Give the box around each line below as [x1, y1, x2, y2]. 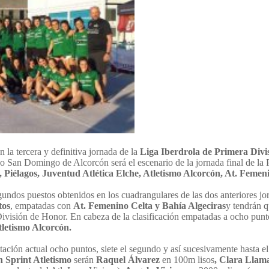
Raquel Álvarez [96, 255, 162, 265]
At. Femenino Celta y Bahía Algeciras [73, 201, 226, 211]
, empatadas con [10, 201, 73, 211]
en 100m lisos [162, 255, 214, 265]
